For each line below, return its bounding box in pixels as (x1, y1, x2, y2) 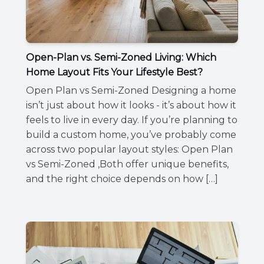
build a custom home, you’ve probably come (26, 129, 236, 141)
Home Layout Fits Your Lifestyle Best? (26, 67, 203, 78)
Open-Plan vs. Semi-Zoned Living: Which (26, 52, 216, 64)
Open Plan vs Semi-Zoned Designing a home (26, 85, 236, 97)
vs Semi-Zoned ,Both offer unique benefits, (26, 159, 229, 170)
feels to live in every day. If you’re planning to (26, 114, 237, 126)
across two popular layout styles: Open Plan (26, 144, 233, 156)
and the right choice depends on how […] (26, 173, 218, 185)
